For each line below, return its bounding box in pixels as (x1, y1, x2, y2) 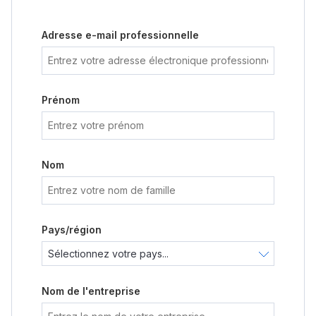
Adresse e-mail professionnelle (42, 29, 199, 41)
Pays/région (42, 224, 102, 236)
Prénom (42, 94, 80, 106)
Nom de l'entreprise (42, 285, 140, 297)
